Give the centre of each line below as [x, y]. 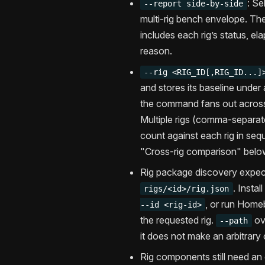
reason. [156, 51]
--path [234, 221]
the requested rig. [178, 220]
